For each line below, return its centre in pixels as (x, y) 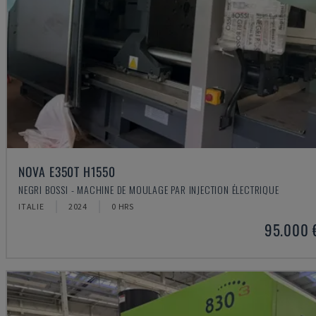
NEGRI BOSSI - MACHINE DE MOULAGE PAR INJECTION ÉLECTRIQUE (149, 189)
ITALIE (31, 206)
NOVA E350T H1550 (67, 171)
